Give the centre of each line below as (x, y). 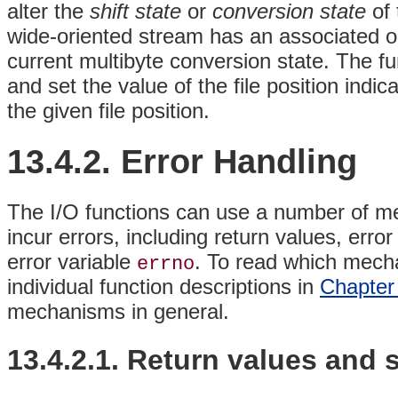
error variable (72, 262)
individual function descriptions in (163, 287)
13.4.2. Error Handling (182, 161)
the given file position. (108, 110)
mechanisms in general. (118, 312)
